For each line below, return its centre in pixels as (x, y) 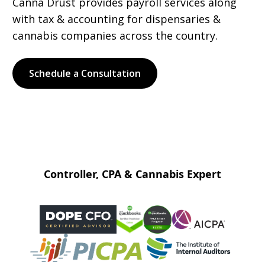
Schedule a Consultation (85, 73)
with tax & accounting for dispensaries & (117, 19)
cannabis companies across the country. (115, 35)
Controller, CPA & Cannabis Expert (132, 174)
